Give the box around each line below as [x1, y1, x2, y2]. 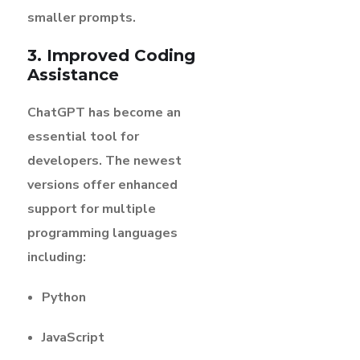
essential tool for [27, 127, 139, 145]
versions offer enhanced [27, 175, 178, 194]
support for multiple [27, 199, 156, 218]
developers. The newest [27, 151, 182, 170]
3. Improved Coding [27, 45, 195, 65]
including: [27, 247, 86, 266]
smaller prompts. [27, 8, 136, 27]
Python [42, 288, 86, 306]
